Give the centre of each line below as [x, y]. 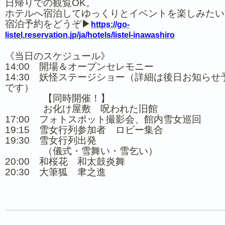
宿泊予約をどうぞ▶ [48, 24]
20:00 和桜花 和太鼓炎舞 [65, 161]
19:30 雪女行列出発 [51, 140]
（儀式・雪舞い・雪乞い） [81, 151]
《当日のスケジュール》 [58, 56]
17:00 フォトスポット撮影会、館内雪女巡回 [103, 119]
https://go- [110, 24]
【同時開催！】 [58, 98]
